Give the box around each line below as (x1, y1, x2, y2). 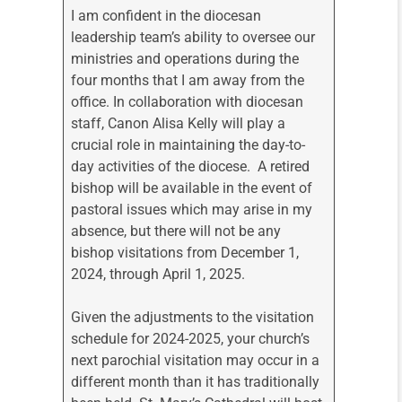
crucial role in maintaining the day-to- (71, 136, 306, 154)
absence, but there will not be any (71, 223, 282, 240)
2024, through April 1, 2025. (71, 266, 249, 284)
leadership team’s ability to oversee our (71, 29, 316, 47)
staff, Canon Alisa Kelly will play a (71, 115, 286, 133)
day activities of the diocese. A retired (71, 158, 310, 176)
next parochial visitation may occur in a (71, 352, 320, 370)
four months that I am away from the (71, 72, 305, 90)
